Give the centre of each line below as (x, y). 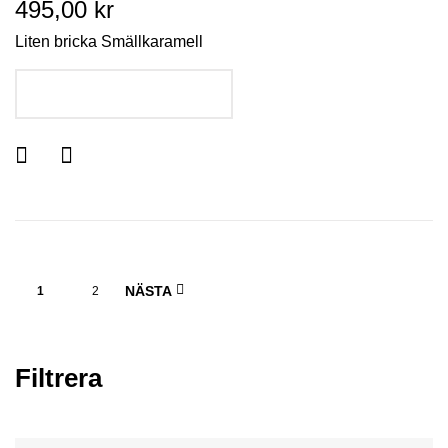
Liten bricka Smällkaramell (109, 41)
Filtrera (58, 378)
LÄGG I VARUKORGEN (136, 95)
